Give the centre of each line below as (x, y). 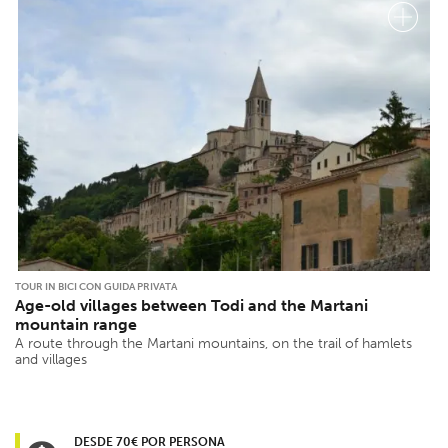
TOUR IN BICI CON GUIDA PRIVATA (96, 286)
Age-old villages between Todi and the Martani (191, 305)
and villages (51, 359)
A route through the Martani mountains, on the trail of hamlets (213, 343)
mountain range (76, 324)
